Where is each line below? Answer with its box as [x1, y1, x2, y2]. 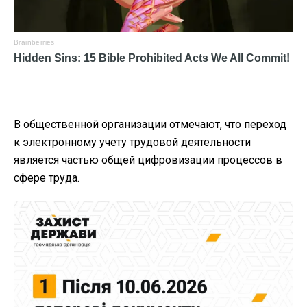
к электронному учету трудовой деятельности [14, 136, 251, 149]
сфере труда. [14, 171, 79, 185]
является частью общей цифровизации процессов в [14, 153, 282, 167]
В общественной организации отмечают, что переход [14, 118, 286, 132]
